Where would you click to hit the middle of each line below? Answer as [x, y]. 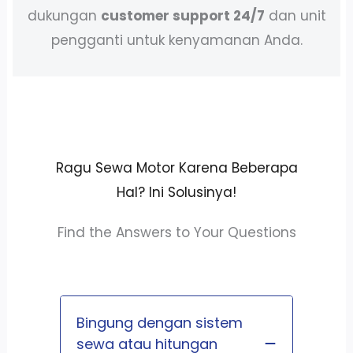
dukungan [64, 15]
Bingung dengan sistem [159, 322]
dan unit [295, 15]
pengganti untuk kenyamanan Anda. [176, 40]
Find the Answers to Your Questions [176, 232]
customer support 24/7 [182, 15]
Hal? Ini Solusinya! [176, 192]
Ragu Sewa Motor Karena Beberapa [176, 167]
